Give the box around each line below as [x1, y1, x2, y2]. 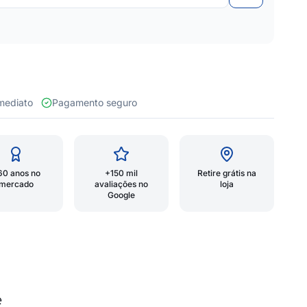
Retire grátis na [197, 168, 256, 178]
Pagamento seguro [52, 97, 137, 108]
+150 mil [105, 168, 138, 178]
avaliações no [95, 179, 148, 189]
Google [108, 190, 135, 200]
